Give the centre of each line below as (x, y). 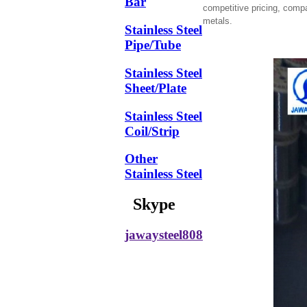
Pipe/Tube (153, 45)
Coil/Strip (152, 131)
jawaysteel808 (164, 235)
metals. (218, 21)
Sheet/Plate (156, 88)
